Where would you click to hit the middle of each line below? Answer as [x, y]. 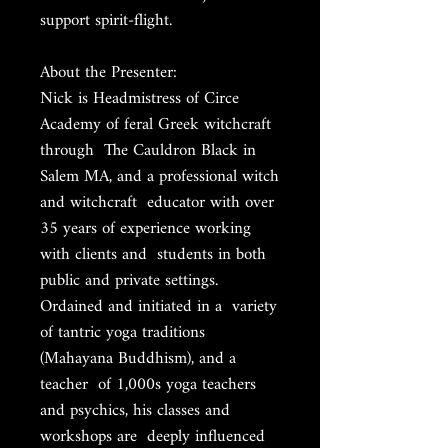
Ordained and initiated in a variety [158, 306]
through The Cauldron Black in [148, 150]
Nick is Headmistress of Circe [139, 98]
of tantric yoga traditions [122, 332]
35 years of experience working [145, 228]
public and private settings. [129, 280]
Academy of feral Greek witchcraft [155, 124]
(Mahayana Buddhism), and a [138, 358]
